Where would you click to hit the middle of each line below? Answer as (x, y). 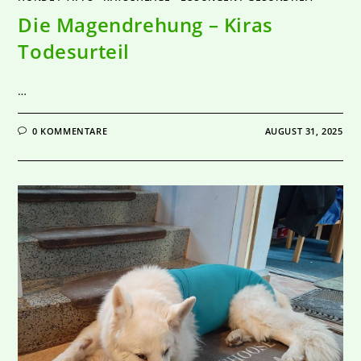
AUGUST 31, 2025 (304, 131)
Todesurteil (74, 51)
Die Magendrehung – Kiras (145, 24)
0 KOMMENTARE (70, 131)
